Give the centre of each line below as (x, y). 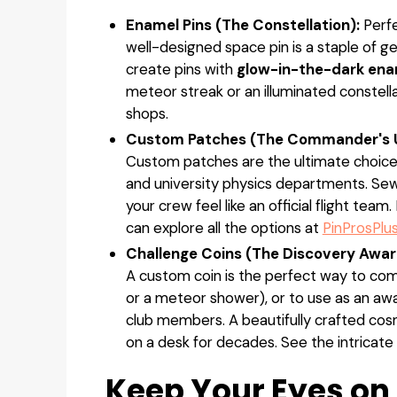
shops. (147, 114)
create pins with (181, 70)
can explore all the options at (224, 227)
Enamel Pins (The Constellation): (242, 25)
